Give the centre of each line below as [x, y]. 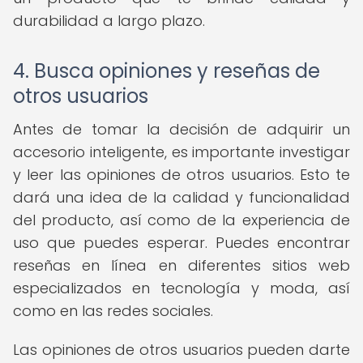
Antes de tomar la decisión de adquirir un [181, 129]
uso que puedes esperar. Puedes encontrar [181, 243]
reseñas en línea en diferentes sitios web [181, 265]
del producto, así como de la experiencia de [181, 220]
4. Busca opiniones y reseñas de [167, 71]
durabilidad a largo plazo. [109, 21]
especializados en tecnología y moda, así [181, 288]
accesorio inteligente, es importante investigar [181, 152]
